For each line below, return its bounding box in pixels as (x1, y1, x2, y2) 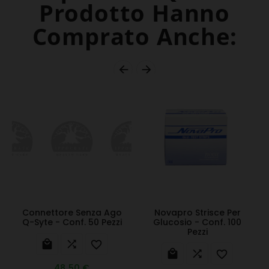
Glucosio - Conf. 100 (153, 216, 241, 229)
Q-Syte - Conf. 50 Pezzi (22, 216, 122, 229)
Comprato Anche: (32, 20, 237, 52)
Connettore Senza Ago (22, 207, 122, 219)
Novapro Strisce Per (154, 207, 241, 219)
